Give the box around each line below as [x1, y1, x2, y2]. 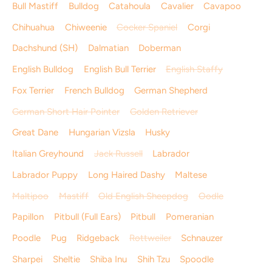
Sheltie [52, 253, 80, 265]
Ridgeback [76, 233, 119, 243]
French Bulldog [64, 84, 124, 96]
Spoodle [180, 253, 214, 265]
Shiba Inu [90, 253, 127, 265]
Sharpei [12, 253, 42, 265]
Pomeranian [165, 211, 214, 223]
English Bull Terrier [83, 64, 156, 75]
